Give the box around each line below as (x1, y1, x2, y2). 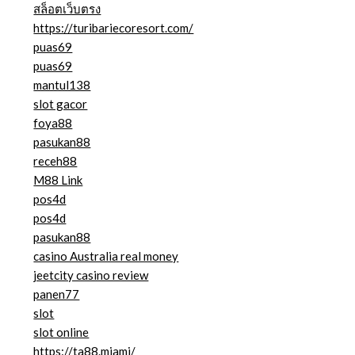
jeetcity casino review (33, 268, 149, 283)
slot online (33, 325, 90, 340)
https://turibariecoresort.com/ (33, 21, 194, 36)
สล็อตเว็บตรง (33, 2, 101, 17)
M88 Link (33, 173, 83, 188)
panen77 (33, 287, 80, 302)
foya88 (33, 116, 73, 131)
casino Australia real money (33, 249, 179, 264)
